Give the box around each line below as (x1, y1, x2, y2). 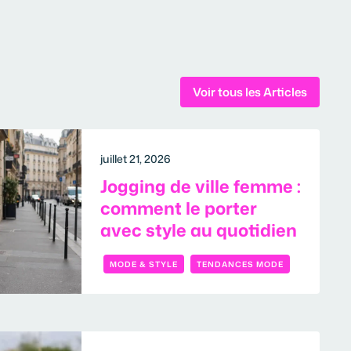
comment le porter (100, 196, 257, 220)
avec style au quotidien (100, 218, 297, 242)
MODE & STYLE (110, 259, 178, 270)
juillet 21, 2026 (100, 151, 171, 166)
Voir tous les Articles (193, 83, 307, 100)
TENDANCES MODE (197, 259, 284, 270)
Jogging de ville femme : (100, 174, 301, 198)
